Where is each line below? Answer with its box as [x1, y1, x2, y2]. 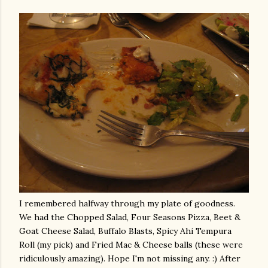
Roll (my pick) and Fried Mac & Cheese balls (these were [19, 239, 243, 250]
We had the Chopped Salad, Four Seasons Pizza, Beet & [19, 212, 240, 223]
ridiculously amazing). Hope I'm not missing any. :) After [19, 253, 240, 264]
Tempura [196, 226, 232, 236]
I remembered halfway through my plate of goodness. [19, 198, 235, 209]
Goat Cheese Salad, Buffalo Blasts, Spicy [19, 226, 180, 236]
